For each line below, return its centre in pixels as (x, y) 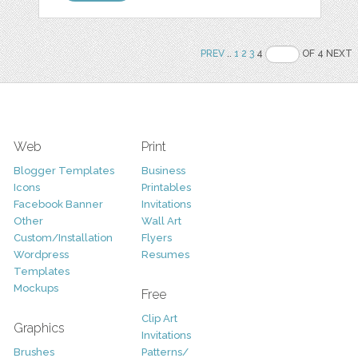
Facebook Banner (58, 204)
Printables (166, 187)
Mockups (36, 288)
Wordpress (41, 254)
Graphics (39, 328)
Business (163, 170)
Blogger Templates (64, 170)
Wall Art (161, 221)
